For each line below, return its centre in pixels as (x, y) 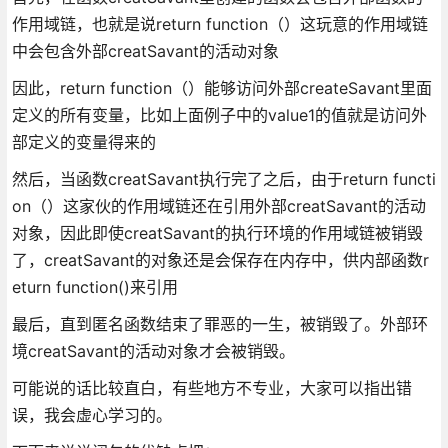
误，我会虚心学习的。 (91, 414)
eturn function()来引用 (94, 286)
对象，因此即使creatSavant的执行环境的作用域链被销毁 (217, 232)
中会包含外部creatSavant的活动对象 (145, 50)
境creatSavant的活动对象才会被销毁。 (153, 350)
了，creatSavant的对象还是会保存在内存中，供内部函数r (220, 259)
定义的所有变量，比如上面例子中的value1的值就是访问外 (219, 114)
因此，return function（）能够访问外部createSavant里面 (221, 87)
